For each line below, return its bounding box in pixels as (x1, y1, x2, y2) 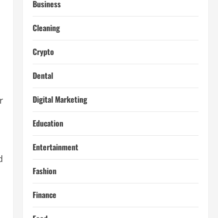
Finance (32, 189, 56, 200)
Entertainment (32, 141, 78, 153)
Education (32, 117, 63, 129)
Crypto (32, 46, 54, 57)
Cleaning (32, 22, 60, 34)
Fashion (32, 165, 56, 177)
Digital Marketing (32, 93, 87, 105)
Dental (32, 70, 53, 81)
